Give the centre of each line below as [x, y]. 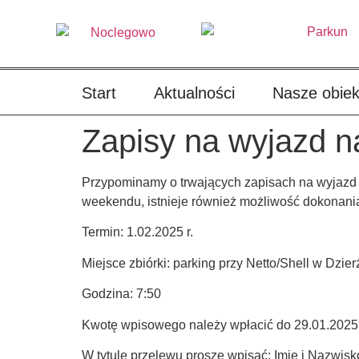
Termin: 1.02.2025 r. [137, 232]
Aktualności [194, 93]
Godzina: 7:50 [121, 294]
